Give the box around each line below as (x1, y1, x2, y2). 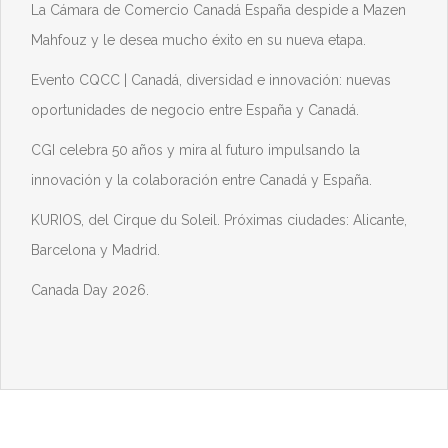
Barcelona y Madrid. (31, 242, 160, 258)
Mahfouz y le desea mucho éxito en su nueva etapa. (31, 32, 366, 48)
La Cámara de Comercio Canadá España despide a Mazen (31, 2, 406, 18)
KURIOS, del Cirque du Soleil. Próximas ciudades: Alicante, (31, 212, 407, 228)
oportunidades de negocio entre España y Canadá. (31, 102, 359, 118)
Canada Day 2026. (31, 282, 149, 298)
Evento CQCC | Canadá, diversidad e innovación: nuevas (31, 72, 391, 88)
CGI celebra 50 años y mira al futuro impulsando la (31, 142, 360, 158)
